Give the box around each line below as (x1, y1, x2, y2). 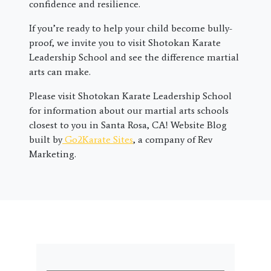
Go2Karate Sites (62, 134, 133, 146)
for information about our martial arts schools (29, 105, 229, 117)
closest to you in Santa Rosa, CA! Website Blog (29, 119, 227, 131)
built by (29, 134, 62, 146)
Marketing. (29, 148, 76, 160)
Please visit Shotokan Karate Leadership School (29, 90, 232, 102)
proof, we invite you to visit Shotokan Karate (29, 37, 221, 49)
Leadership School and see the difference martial (29, 51, 239, 64)
